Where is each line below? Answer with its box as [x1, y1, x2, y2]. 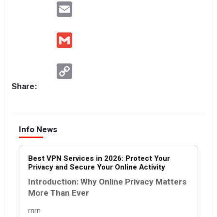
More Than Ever [28, 187, 89, 199]
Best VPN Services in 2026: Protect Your [28, 153, 170, 164]
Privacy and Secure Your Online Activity [28, 162, 165, 172]
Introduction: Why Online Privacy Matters [28, 176, 186, 188]
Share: [12, 82, 37, 91]
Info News [19, 124, 57, 136]
